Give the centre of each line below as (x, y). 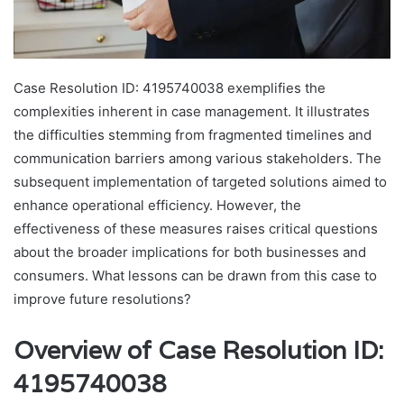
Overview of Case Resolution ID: (198, 351)
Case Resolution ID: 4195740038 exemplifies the (170, 88)
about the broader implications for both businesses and (190, 252)
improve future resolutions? (102, 299)
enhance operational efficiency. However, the (157, 206)
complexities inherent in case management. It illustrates (192, 112)
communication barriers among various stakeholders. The (197, 159)
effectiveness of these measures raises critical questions (196, 229)
